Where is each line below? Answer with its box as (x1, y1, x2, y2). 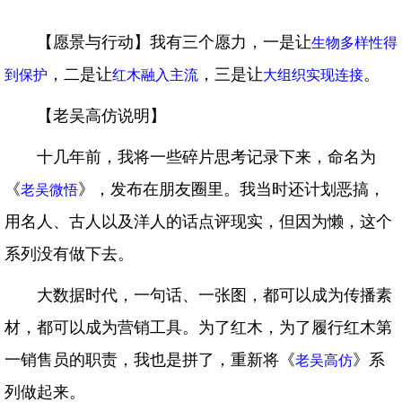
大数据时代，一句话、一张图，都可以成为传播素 (37, 286, 392, 305)
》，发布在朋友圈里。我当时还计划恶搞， (78, 180, 385, 199)
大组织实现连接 (263, 67, 363, 83)
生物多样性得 (311, 35, 398, 51)
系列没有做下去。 (4, 245, 134, 264)
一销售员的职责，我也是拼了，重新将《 (4, 351, 295, 370)
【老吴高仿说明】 (37, 107, 166, 126)
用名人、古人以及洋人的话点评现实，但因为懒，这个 (4, 213, 392, 232)
